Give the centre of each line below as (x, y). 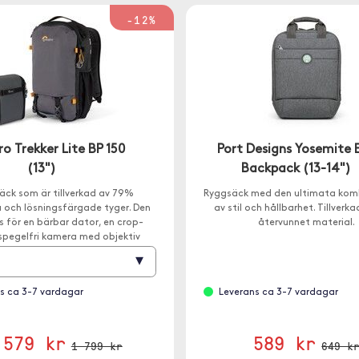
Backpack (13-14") (296, 169)
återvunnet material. (307, 223)
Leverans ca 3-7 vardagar (278, 292)
